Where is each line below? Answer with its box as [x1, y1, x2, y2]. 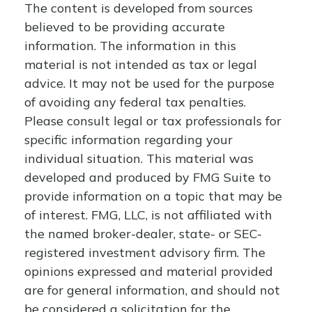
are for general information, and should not [24, 282, 280, 298]
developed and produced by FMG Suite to [24, 169, 271, 185]
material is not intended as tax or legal [24, 56, 257, 72]
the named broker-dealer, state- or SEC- [24, 226, 262, 242]
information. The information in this [24, 38, 236, 54]
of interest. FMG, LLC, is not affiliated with [24, 207, 272, 223]
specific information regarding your [24, 132, 233, 148]
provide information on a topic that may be [24, 188, 282, 204]
